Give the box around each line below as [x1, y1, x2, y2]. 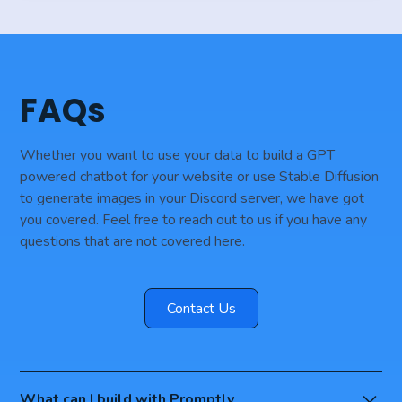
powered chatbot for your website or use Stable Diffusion [20, 166, 380, 187]
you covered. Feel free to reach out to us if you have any [20, 209, 368, 230]
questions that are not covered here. [20, 231, 246, 251]
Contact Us [166, 298, 236, 319]
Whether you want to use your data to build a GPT [20, 144, 336, 165]
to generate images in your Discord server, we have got [20, 188, 365, 208]
